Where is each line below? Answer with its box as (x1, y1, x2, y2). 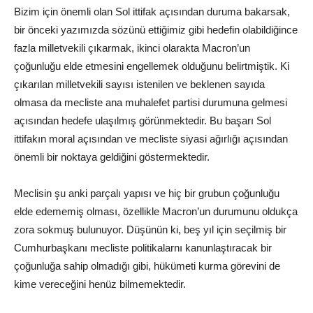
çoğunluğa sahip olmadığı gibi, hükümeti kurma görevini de (14, 259, 280, 272)
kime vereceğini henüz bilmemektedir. (14, 277, 186, 290)
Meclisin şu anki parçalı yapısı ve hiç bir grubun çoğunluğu (14, 187, 279, 199)
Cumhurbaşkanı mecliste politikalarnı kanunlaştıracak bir (14, 241, 272, 254)
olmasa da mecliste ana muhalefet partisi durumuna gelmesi (14, 96, 287, 108)
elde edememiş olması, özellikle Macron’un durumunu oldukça (14, 205, 298, 217)
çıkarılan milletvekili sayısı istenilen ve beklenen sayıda (14, 78, 265, 90)
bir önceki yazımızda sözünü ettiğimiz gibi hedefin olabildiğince (14, 23, 298, 36)
